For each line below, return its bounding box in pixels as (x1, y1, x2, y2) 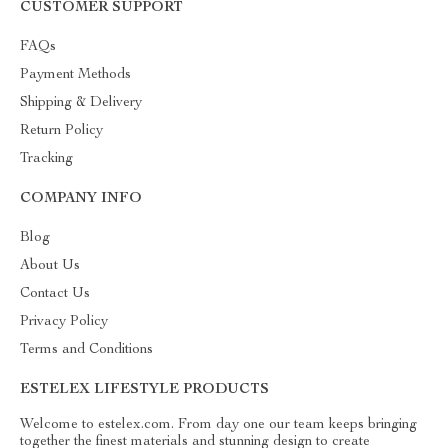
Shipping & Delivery (20, 95, 142, 110)
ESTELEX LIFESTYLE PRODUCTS (20, 382, 269, 397)
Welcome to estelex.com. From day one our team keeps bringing (20, 417, 417, 432)
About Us (20, 258, 80, 273)
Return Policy (20, 123, 103, 138)
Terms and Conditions (20, 342, 153, 357)
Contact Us (20, 286, 90, 301)
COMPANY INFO (20, 191, 142, 206)
